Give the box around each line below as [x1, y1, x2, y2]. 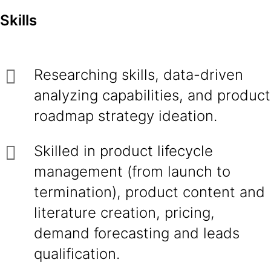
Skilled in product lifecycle [34, 142, 213, 160]
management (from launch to [34, 163, 230, 180]
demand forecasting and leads [34, 224, 240, 242]
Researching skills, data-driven [34, 66, 243, 83]
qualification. [34, 245, 120, 263]
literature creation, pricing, [34, 204, 215, 221]
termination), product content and [34, 183, 265, 201]
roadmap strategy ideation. [34, 107, 217, 125]
